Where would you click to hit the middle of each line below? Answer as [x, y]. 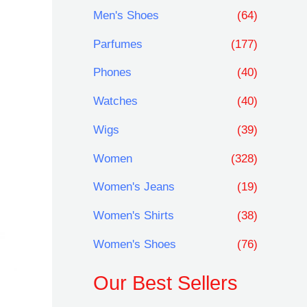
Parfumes [118, 44]
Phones [112, 73]
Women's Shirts [134, 216]
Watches [115, 101]
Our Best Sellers [165, 283]
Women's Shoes [135, 244]
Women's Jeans [134, 187]
